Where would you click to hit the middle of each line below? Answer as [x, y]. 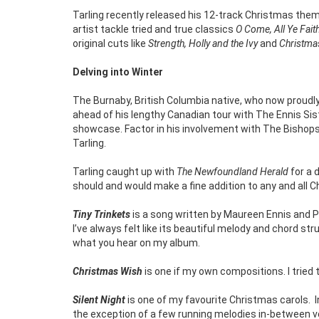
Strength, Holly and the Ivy [203, 43]
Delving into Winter [118, 72]
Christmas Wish [108, 271]
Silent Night [100, 299]
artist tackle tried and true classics [154, 29]
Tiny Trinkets [101, 214]
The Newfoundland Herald [234, 171]
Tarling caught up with [125, 171]
